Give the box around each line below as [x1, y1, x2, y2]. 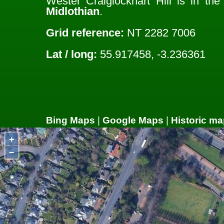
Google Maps [102, 114, 163, 125]
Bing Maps [46, 114, 95, 125]
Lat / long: [46, 48, 97, 61]
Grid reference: [46, 26, 124, 39]
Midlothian [46, 4, 99, 17]
